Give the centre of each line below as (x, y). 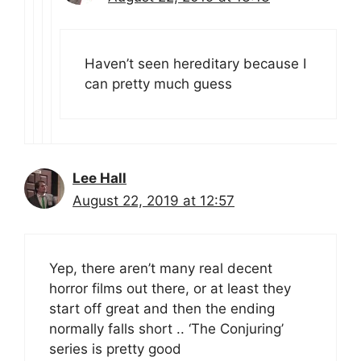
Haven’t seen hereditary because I (195, 64)
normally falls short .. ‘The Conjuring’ (166, 328)
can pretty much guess (158, 84)
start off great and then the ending (162, 308)
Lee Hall (100, 178)
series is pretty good (115, 349)
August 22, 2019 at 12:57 (154, 201)
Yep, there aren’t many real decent (161, 268)
